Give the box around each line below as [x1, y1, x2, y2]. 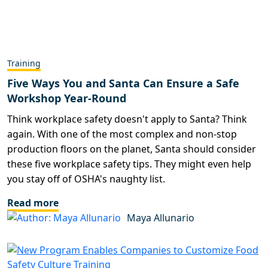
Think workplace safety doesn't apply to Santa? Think [7, 112, 247, 126]
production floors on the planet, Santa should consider [7, 142, 256, 156]
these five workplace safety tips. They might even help [7, 157, 251, 170]
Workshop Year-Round [7, 90, 126, 105]
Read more [7, 196, 59, 209]
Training [7, 57, 41, 69]
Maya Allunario [127, 211, 194, 224]
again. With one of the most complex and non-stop [7, 127, 237, 141]
